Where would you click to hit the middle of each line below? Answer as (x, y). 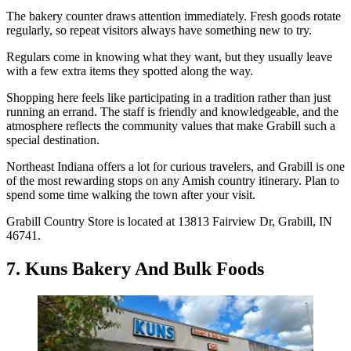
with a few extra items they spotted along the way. (130, 71)
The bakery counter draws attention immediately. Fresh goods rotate (174, 16)
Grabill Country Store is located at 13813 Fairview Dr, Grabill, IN (169, 221)
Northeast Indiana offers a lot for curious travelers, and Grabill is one (175, 166)
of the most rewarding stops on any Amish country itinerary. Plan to (173, 180)
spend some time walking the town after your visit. (131, 194)
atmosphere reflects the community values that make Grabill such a (171, 125)
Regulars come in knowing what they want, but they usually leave (169, 56)
